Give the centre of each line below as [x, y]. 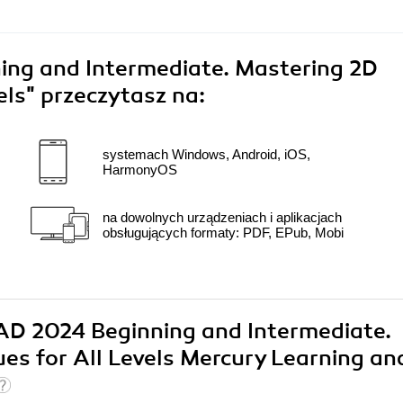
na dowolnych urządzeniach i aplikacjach [222, 217]
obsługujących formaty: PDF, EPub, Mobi [223, 232]
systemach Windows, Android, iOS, [206, 154]
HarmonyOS [140, 169]
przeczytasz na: [123, 95]
